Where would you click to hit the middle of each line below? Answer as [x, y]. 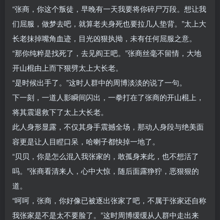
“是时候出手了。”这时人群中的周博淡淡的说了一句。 [99, 82]
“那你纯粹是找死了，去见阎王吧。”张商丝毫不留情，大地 [107, 53]
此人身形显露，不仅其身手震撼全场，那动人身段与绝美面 [108, 127]
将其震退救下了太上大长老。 [60, 112]
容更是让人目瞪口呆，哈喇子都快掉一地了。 [86, 141]
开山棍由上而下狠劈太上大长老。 [68, 68]
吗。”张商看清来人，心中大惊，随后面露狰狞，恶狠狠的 [106, 171]
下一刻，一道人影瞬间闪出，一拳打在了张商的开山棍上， [108, 97]
